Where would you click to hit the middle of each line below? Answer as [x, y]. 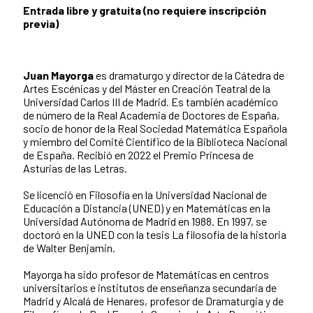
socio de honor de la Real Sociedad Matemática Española [155, 129]
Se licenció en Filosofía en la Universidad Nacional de [145, 195]
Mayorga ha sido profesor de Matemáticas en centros [146, 275]
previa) [41, 24]
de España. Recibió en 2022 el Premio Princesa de [138, 155]
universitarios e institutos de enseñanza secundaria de [150, 288]
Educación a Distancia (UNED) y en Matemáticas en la [147, 208]
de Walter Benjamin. [69, 248]
